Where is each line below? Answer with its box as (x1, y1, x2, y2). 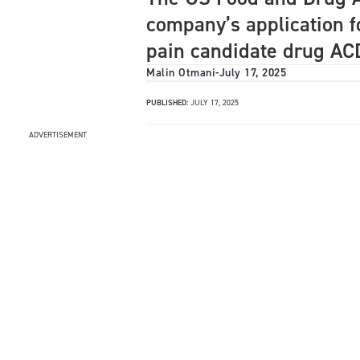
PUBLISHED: (146, 97, 188, 108)
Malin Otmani (146, 65, 215, 80)
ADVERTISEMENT (29, 129, 87, 140)
